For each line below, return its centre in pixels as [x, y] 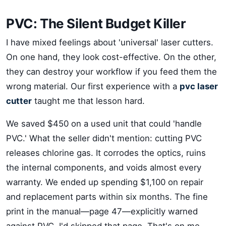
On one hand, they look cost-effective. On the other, [111, 57]
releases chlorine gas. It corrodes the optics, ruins [106, 153]
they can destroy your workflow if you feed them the [111, 72]
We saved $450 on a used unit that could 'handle [104, 124]
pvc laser [199, 86]
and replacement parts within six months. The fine [107, 197]
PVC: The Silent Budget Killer [96, 23]
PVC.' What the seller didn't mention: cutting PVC [104, 138]
